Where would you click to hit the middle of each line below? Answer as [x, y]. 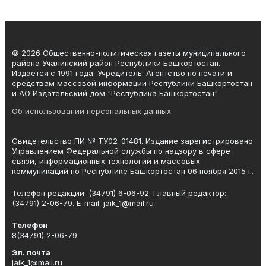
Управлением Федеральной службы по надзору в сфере [121, 151]
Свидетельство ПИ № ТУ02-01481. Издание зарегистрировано [132, 141]
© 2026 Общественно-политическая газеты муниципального [129, 53]
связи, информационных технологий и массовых [106, 161]
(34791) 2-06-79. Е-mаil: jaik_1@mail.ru [83, 203]
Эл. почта [31, 253]
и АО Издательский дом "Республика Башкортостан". [115, 94]
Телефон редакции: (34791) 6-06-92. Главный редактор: [119, 193]
